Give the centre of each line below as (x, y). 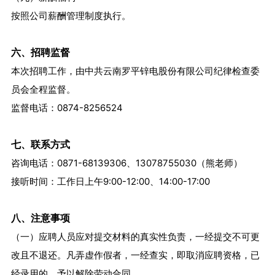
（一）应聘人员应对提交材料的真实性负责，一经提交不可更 (135, 237)
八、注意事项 (40, 218)
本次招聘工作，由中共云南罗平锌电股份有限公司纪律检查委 (135, 71)
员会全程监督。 (43, 90)
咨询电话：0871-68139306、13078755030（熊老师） (126, 163)
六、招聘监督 (40, 52)
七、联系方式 (40, 145)
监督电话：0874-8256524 (67, 108)
